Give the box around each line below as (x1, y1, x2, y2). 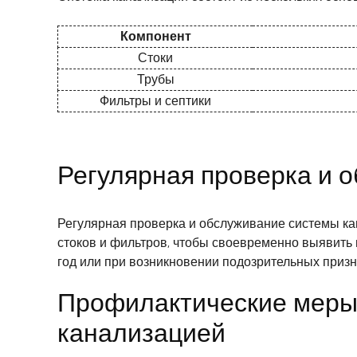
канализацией (57, 317, 226, 348)
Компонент (120, 28, 191, 44)
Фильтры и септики (100, 92, 211, 108)
